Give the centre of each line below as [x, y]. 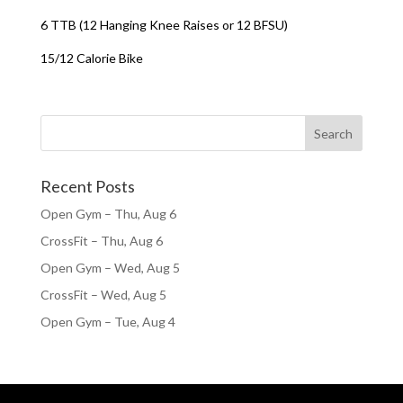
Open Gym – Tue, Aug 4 [107, 322]
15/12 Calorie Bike [91, 58]
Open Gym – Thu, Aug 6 [108, 214]
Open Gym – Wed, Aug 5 [110, 268]
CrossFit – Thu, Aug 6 [101, 241]
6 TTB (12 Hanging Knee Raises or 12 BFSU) [164, 25]
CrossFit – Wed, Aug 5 [103, 295]
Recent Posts [87, 186]
